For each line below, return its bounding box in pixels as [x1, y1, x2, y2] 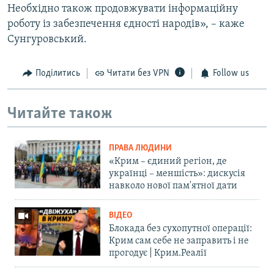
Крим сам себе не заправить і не [109, 236, 249, 246]
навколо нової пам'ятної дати [109, 181, 237, 191]
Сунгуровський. [7, 34, 87, 46]
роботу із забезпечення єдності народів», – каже [7, 18, 245, 31]
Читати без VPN [107, 68, 169, 79]
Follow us [212, 68, 249, 79]
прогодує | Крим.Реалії [109, 248, 207, 259]
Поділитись [35, 68, 80, 79]
